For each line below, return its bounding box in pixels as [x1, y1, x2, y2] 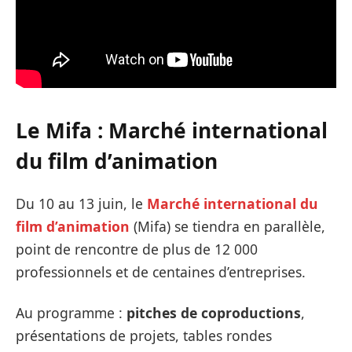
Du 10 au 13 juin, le [16, 193, 147, 213]
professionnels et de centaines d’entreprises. [16, 262, 306, 281]
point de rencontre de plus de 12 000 [16, 239, 258, 258]
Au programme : [16, 302, 126, 322]
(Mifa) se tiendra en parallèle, [130, 216, 325, 236]
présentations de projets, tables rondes [16, 325, 272, 345]
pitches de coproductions [126, 302, 301, 322]
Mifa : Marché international [46, 116, 328, 145]
